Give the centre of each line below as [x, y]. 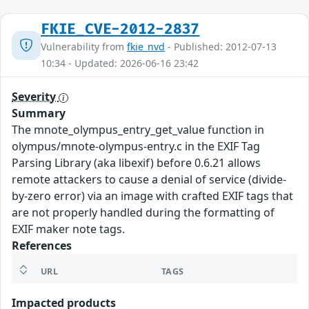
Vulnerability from [84, 47]
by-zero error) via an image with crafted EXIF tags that [152, 196]
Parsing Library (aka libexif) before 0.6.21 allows [136, 163]
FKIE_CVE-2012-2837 [120, 30]
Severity [35, 97]
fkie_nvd [146, 47]
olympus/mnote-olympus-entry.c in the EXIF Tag [136, 147]
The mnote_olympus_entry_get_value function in [138, 130]
